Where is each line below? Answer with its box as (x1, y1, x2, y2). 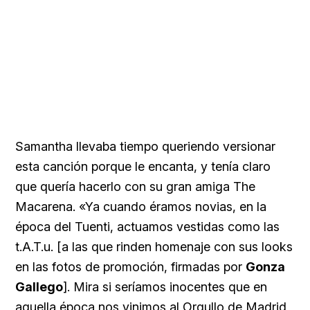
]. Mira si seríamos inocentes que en (63, 279, 267, 294)
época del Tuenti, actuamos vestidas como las (15, 219, 280, 234)
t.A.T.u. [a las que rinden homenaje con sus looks (15, 239, 293, 254)
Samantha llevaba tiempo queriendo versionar (15, 138, 275, 154)
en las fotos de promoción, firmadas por (15, 259, 246, 274)
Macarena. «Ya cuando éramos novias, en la (15, 199, 266, 214)
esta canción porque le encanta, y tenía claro (15, 158, 271, 174)
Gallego (15, 279, 63, 294)
